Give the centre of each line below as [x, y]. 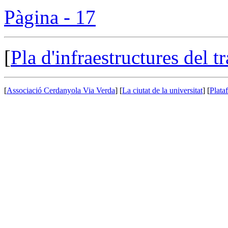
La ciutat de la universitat [162, 90]
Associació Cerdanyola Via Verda [61, 90]
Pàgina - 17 [50, 17]
